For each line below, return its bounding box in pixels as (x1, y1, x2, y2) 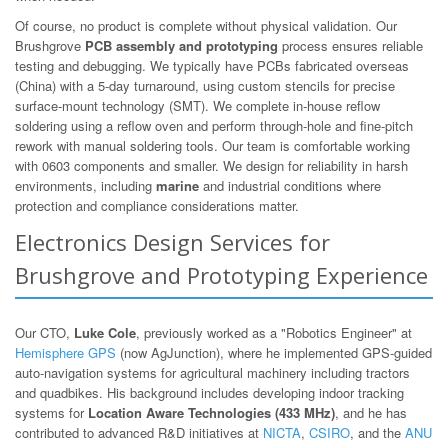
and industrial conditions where (199, 175, 381, 195)
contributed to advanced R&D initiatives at (15, 422, 263, 442)
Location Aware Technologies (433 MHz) (88, 402, 335, 422)
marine (156, 175, 199, 195)
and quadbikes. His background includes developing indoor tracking (15, 382, 404, 402)
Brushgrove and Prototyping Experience (15, 259, 428, 290)
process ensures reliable (278, 35, 423, 55)
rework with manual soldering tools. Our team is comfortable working (15, 135, 410, 155)
